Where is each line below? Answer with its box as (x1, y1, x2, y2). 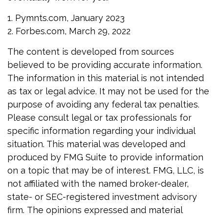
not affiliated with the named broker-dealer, (7, 178, 189, 189)
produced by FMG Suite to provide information (7, 152, 203, 162)
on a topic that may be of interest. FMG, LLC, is (7, 165, 204, 175)
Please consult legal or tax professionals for (7, 112, 192, 123)
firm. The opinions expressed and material (7, 205, 182, 215)
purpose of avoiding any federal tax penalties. (7, 99, 199, 109)
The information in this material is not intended (7, 73, 204, 83)
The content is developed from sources (7, 46, 174, 57)
